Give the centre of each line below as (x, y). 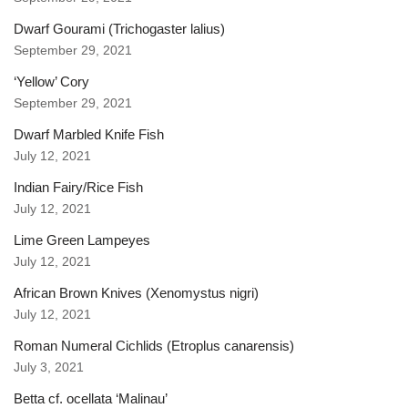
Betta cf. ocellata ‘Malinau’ (91, 398)
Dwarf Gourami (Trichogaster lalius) (119, 28)
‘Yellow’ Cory (51, 81)
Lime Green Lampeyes (82, 240)
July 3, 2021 (49, 367)
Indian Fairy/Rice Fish (78, 187)
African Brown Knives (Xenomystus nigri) (136, 292)
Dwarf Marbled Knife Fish (89, 134)
